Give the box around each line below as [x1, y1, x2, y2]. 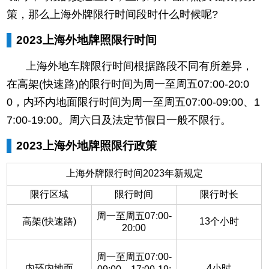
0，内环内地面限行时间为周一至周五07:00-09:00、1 [7, 95, 261, 108]
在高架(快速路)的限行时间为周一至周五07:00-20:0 [7, 77, 250, 90]
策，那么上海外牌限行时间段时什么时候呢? [7, 8, 219, 20]
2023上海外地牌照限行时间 [16, 33, 157, 46]
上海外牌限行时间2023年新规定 [65, 168, 203, 178]
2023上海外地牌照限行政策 [16, 139, 157, 152]
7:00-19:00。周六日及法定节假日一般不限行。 [7, 113, 232, 126]
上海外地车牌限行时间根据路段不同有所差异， [26, 59, 253, 72]
